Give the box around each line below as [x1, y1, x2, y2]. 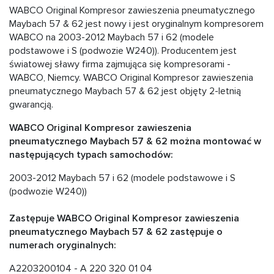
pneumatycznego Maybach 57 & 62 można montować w [9, 135, 261, 148]
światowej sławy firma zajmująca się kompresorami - [9, 58, 231, 71]
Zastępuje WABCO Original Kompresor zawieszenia [9, 212, 239, 225]
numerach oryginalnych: [9, 239, 116, 252]
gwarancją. [9, 98, 53, 111]
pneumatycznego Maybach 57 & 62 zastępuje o [9, 226, 223, 239]
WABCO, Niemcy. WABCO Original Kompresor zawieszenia [9, 72, 253, 84]
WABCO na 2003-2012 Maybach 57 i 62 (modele [9, 31, 214, 44]
